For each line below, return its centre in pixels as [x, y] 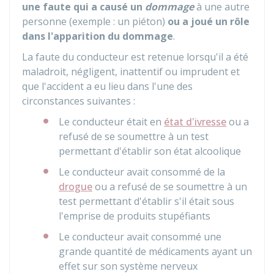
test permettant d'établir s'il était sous [146, 201]
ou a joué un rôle [209, 21]
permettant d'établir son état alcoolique [150, 151]
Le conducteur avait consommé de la [142, 172]
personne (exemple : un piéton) [95, 21]
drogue [76, 187]
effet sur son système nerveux [128, 266]
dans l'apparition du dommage [98, 36]
